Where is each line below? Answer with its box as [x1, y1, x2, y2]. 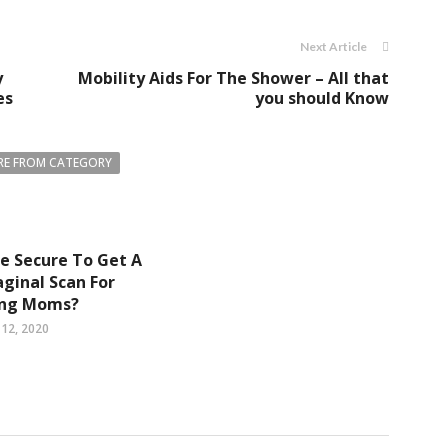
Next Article [300, 38, 367, 54]
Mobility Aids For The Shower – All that [78, 66, 389, 89]
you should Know [255, 86, 389, 109]
